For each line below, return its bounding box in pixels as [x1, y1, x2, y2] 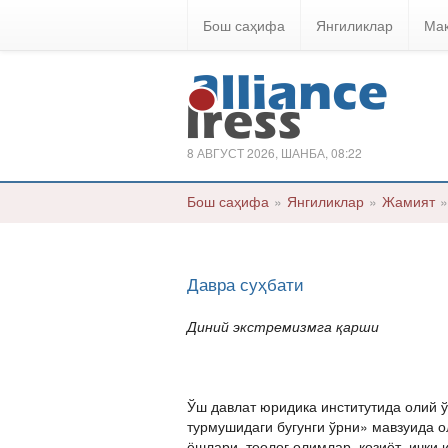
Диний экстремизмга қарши [187, 316, 379, 336]
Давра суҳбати [187, 271, 304, 296]
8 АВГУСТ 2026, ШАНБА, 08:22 [187, 144, 362, 161]
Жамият [382, 191, 435, 211]
